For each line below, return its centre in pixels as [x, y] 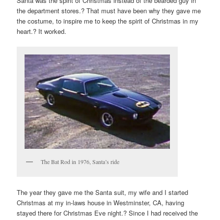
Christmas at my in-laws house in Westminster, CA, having [101, 202]
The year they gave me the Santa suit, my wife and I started [103, 192]
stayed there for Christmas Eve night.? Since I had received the [108, 213]
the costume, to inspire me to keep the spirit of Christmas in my [108, 21]
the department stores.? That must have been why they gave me [109, 11]
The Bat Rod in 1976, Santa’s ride [80, 161]
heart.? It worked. [42, 31]
